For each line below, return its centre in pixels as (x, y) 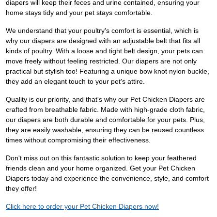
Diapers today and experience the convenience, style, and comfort (107, 178)
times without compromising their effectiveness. (78, 140)
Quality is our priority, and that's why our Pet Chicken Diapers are (105, 99)
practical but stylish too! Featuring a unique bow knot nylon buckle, (108, 71)
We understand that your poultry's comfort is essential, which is (102, 31)
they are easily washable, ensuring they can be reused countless (105, 130)
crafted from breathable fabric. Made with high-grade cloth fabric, (105, 109)
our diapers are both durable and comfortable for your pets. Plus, (105, 120)
